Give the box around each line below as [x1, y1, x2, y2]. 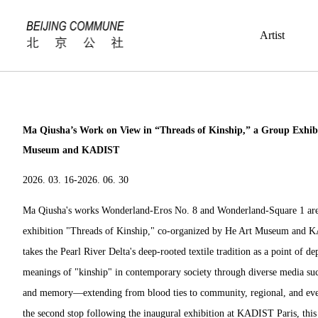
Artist [260, 29, 285, 41]
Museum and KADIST [23, 145, 119, 155]
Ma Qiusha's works [23, 205, 102, 216]
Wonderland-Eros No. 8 [102, 205, 197, 216]
